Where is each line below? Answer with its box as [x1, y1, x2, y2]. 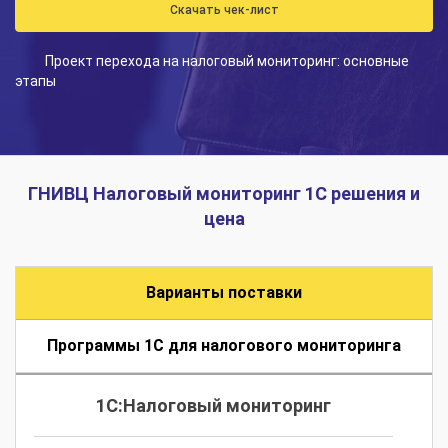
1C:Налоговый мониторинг [95, 395, 331, 417]
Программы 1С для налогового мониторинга [47, 336, 401, 356]
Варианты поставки [145, 283, 302, 303]
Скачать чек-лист [169, 3, 279, 18]
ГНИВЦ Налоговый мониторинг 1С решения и [28, 183, 420, 205]
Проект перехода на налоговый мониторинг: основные [45, 53, 409, 70]
